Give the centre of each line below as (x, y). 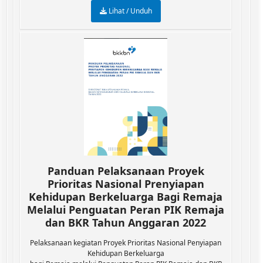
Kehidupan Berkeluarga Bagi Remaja (126, 197)
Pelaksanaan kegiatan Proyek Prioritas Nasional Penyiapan (126, 243)
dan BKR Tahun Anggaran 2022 (126, 222)
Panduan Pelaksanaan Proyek (126, 171)
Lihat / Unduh (129, 11)
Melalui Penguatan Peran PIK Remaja (126, 210)
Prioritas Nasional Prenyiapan (126, 184)
